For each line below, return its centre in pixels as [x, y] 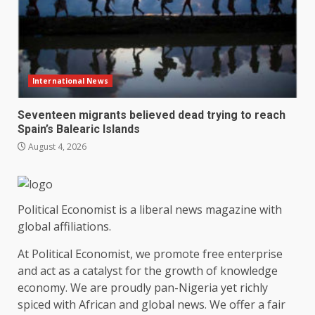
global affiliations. [64, 226]
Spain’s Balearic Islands [79, 129]
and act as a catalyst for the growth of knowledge [148, 270]
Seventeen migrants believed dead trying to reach [152, 115]
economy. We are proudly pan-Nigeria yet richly [143, 287]
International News [70, 81]
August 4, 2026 [56, 146]
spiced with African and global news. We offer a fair [152, 304]
